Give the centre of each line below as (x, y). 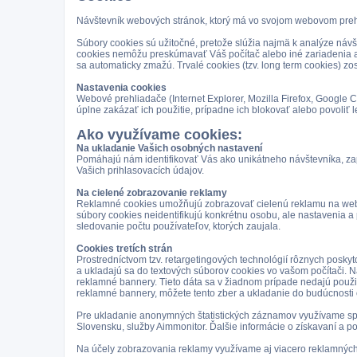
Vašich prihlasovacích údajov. (140, 171)
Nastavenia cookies (122, 88)
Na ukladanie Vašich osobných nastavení (169, 148)
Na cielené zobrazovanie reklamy (152, 193)
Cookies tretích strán (124, 249)
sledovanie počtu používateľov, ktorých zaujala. (178, 226)
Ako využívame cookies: (159, 135)
